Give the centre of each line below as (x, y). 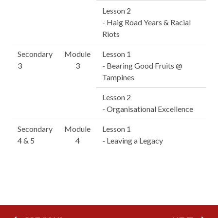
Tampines (118, 77)
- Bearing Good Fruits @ (142, 65)
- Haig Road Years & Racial (146, 22)
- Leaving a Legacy (133, 140)
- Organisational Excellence (148, 109)
